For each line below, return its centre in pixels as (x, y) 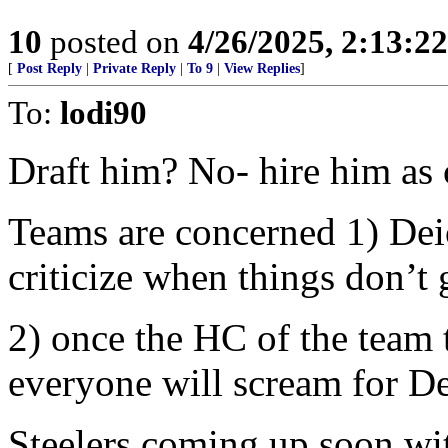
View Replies (262, 68)
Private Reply (134, 68)
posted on (115, 41)
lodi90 (103, 112)
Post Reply (49, 68)
